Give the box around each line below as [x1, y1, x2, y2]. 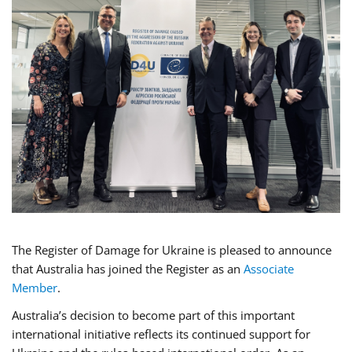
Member [12, 279, 57, 295]
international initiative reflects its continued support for [12, 325, 310, 342]
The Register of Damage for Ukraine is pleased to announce [12, 241, 332, 258]
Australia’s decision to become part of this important [12, 306, 295, 323]
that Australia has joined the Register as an [12, 260, 244, 277]
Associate [244, 260, 294, 277]
